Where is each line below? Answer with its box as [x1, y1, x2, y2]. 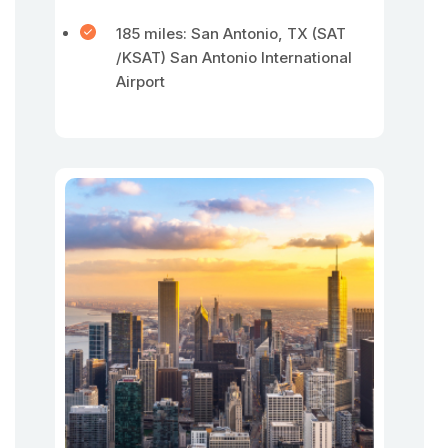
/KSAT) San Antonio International [116, 48, 352, 67]
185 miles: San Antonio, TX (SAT [116, 24, 346, 43]
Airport [116, 72, 165, 91]
